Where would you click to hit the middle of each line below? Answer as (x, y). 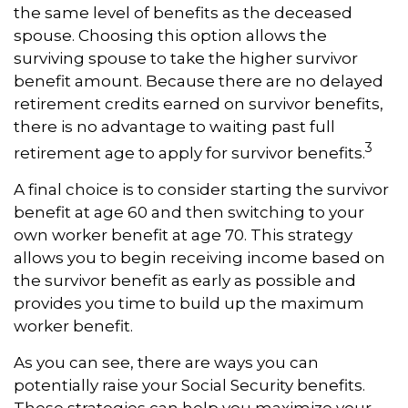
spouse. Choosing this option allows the (170, 35)
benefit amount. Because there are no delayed (199, 81)
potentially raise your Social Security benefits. (189, 385)
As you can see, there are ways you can (166, 362)
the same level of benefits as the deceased (183, 12)
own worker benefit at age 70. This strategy (183, 235)
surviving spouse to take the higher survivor (186, 58)
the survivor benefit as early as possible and (185, 280)
